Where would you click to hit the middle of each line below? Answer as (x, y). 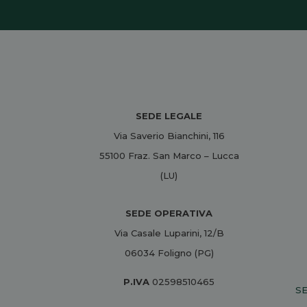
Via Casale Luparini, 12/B (169, 233)
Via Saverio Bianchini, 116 (169, 135)
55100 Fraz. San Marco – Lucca (169, 155)
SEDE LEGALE (169, 115)
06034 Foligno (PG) (169, 253)
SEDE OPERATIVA (169, 213)
